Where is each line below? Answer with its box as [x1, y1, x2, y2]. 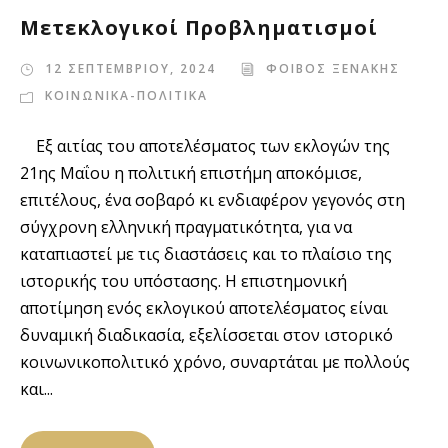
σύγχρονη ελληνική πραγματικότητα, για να [20, 216, 352, 238]
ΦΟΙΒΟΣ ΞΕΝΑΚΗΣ [266, 60, 400, 77]
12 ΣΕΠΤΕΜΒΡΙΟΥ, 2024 [45, 60, 216, 77]
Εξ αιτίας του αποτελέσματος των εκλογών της [20, 135, 390, 157]
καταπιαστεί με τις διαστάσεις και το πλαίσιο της [20, 243, 392, 265]
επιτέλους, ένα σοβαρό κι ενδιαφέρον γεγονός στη [20, 189, 405, 211]
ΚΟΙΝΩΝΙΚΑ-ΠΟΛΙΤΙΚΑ [45, 87, 208, 104]
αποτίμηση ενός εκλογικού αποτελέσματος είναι [20, 297, 388, 319]
